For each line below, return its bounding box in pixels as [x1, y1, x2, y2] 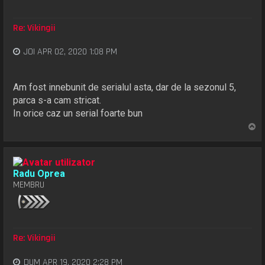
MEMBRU [13, 178, 45, 191]
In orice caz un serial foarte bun [13, 107, 143, 119]
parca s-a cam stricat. [13, 94, 102, 106]
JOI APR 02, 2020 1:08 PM [24, 46, 118, 59]
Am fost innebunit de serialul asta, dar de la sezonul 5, [13, 81, 237, 93]
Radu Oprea [13, 167, 66, 179]
